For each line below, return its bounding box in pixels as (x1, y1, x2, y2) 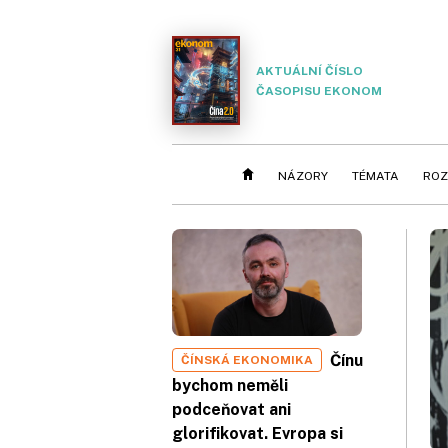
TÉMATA (352, 169, 399, 183)
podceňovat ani (172, 400, 291, 420)
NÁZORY (278, 169, 328, 183)
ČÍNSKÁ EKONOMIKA (181, 353, 313, 368)
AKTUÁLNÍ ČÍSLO (256, 63, 363, 78)
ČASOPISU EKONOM (256, 83, 382, 98)
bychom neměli (172, 376, 288, 396)
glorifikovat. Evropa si (172, 424, 343, 444)
